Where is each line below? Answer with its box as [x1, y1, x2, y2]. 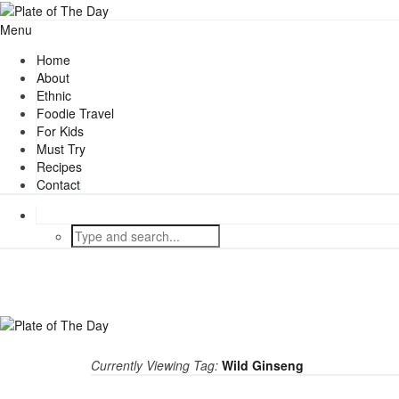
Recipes [37, 158, 82, 176]
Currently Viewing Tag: [91, 355, 222, 374]
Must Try [37, 140, 85, 159]
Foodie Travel [37, 104, 114, 123]
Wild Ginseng [222, 355, 304, 374]
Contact [37, 175, 80, 194]
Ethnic [37, 86, 71, 105]
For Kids [37, 122, 84, 141]
